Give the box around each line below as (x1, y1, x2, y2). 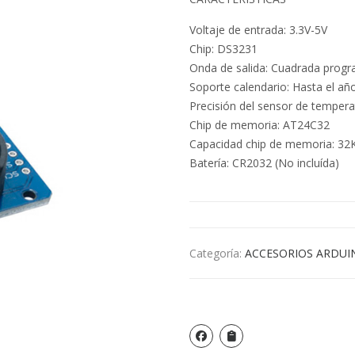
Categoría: (189, 246, 245, 261)
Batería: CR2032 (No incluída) (189, 155, 339, 171)
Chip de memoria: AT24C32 (189, 117, 330, 133)
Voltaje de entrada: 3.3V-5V (189, 22, 327, 38)
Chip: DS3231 (189, 41, 258, 57)
